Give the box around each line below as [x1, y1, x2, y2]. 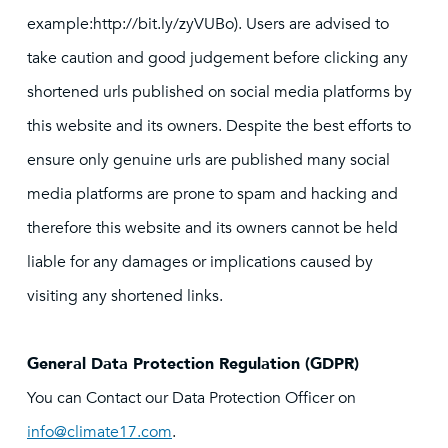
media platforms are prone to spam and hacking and [27, 183, 398, 205]
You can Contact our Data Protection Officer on [27, 387, 356, 409]
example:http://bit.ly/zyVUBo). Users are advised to [27, 13, 389, 35]
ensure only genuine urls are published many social [27, 149, 390, 171]
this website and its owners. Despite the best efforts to [27, 115, 411, 137]
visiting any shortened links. [27, 285, 223, 307]
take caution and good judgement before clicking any [27, 47, 408, 69]
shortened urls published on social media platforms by [27, 81, 412, 103]
